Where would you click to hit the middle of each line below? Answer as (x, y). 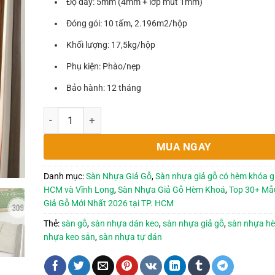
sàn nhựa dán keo (125, 223)
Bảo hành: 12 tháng (103, 88)
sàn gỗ (74, 223)
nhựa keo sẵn (69, 237)
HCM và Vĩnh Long (79, 189)
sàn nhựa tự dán (130, 237)
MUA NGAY (184, 146)
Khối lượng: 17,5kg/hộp (110, 45)
